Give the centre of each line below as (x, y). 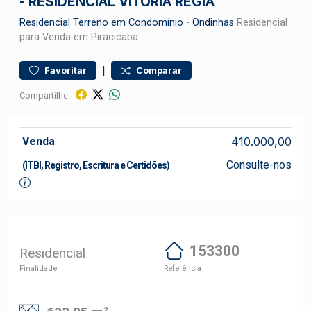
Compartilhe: (45, 95)
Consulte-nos (259, 165)
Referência (183, 268)
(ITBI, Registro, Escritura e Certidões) (96, 165)
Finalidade (38, 268)
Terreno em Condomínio (128, 23)
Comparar (159, 70)
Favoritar (66, 70)
